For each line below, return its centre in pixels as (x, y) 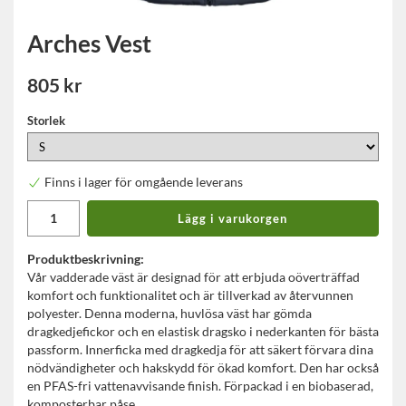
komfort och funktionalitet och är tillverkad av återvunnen (190, 295)
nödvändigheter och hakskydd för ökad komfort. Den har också (203, 368)
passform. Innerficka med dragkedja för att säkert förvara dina (200, 350)
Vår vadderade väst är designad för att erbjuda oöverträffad (193, 277)
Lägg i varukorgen (233, 219)
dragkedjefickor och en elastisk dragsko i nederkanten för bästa (203, 332)
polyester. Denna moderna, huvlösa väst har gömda (169, 314)
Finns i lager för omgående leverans (144, 182)
